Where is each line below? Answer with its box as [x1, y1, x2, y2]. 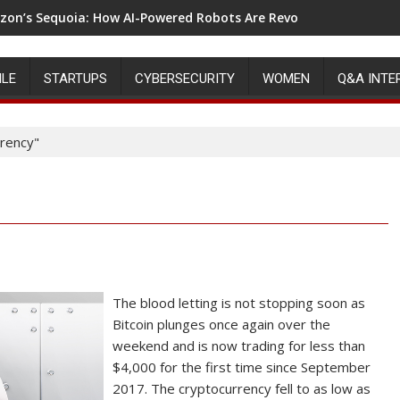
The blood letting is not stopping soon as [112, 294, 366, 312]
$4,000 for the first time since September [112, 358, 371, 376]
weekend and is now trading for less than [112, 337, 366, 354]
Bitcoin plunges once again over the [112, 315, 331, 333]
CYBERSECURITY [135, 71, 235, 87]
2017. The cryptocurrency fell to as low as [112, 379, 371, 397]
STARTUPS [44, 71, 107, 87]
